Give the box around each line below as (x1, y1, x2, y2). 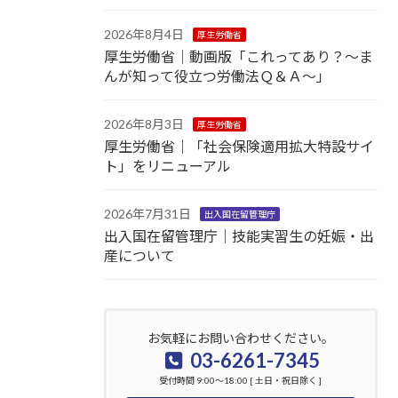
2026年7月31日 (104, 205, 191, 221)
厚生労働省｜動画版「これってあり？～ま (104, 47, 373, 65)
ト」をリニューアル (104, 156, 231, 174)
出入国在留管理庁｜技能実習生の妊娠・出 (104, 227, 374, 244)
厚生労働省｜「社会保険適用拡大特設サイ (104, 137, 374, 155)
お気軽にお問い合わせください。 (147, 330, 334, 346)
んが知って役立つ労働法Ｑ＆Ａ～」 (104, 67, 330, 84)
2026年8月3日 (104, 115, 184, 131)
